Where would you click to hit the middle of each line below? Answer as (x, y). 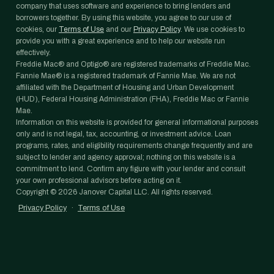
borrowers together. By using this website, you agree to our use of (124, 18)
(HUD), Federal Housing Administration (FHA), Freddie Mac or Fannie (132, 99)
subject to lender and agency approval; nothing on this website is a (126, 157)
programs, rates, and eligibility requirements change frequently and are (134, 146)
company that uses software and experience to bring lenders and (123, 6)
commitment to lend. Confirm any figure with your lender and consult (131, 169)
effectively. (33, 53)
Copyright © (37, 192)
